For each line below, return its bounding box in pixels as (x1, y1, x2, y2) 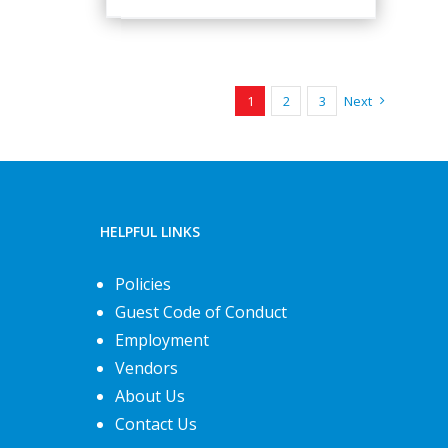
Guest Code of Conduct (115, 300, 287, 323)
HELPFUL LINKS (100, 221, 200, 241)
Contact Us (115, 412, 197, 435)
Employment (115, 328, 209, 351)
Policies (115, 272, 171, 295)
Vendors (115, 356, 178, 379)
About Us (115, 384, 185, 407)
